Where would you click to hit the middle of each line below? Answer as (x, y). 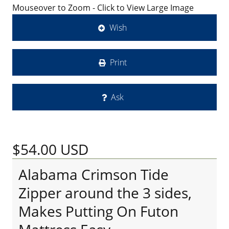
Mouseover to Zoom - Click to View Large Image (103, 8)
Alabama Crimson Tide (94, 174)
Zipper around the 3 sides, (105, 193)
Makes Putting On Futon (98, 211)
